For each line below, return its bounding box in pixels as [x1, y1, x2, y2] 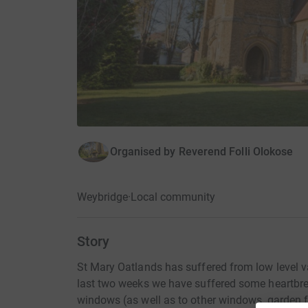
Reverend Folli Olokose [178, 144, 294, 158]
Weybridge [76, 190, 128, 203]
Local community [130, 190, 215, 203]
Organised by [109, 144, 176, 158]
